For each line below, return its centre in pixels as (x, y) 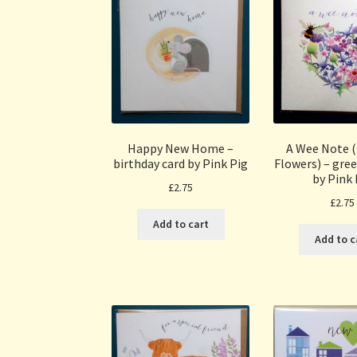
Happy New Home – (181, 149)
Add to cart (180, 224)
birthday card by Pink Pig (181, 164)
